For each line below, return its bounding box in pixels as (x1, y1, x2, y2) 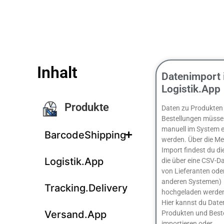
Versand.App (44, 208, 106, 221)
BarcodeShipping (44, 129, 126, 141)
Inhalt (36, 63, 77, 82)
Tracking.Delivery (44, 182, 127, 194)
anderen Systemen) (161, 177, 222, 185)
